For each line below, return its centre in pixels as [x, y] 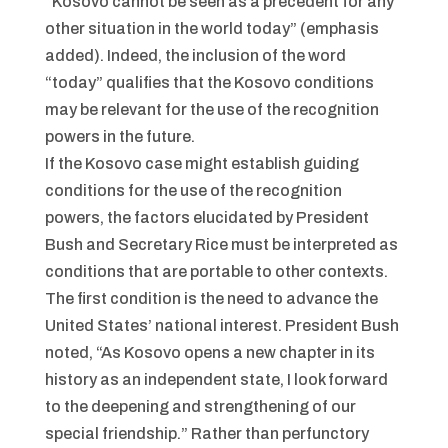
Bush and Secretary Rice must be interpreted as [221, 244]
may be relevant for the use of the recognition [211, 109]
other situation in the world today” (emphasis [211, 28]
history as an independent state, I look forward [216, 379]
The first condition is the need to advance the [211, 298]
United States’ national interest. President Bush [221, 325]
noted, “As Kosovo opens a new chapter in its [209, 352]
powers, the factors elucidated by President [206, 217]
